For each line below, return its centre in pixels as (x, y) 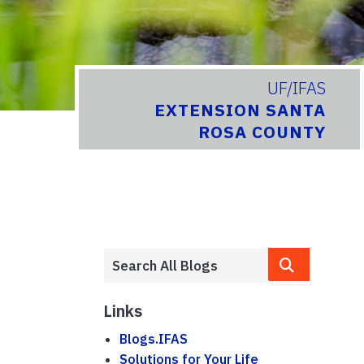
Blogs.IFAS (154, 338)
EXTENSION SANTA (240, 110)
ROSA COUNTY (262, 132)
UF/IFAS (297, 89)
